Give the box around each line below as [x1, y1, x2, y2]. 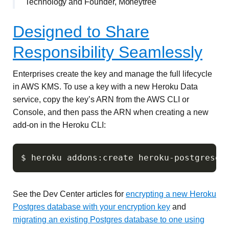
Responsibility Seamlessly [13, 43, 202, 61]
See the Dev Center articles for [13, 190, 126, 198]
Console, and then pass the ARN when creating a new [13, 108, 209, 117]
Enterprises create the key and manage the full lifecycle [13, 70, 212, 78]
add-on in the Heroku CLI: [13, 121, 106, 129]
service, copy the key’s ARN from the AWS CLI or [13, 95, 189, 104]
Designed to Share [13, 22, 149, 41]
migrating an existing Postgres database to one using [13, 215, 204, 224]
